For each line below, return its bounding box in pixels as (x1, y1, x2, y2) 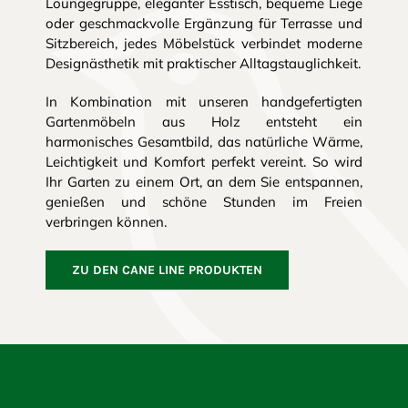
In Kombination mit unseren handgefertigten (45, 92, 363, 110)
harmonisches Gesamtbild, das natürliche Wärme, (45, 132, 363, 150)
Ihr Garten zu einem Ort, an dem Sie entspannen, (45, 172, 363, 190)
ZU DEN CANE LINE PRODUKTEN (71, 261, 262, 278)
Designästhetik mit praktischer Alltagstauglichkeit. (45, 54, 361, 72)
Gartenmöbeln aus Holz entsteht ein (45, 112, 363, 130)
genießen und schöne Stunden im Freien (45, 192, 363, 210)
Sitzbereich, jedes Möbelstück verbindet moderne (45, 34, 363, 52)
